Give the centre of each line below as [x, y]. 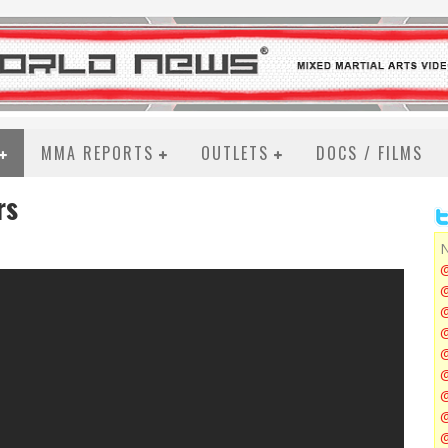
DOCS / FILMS [369, 153]
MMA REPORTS [97, 153]
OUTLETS [235, 153]
